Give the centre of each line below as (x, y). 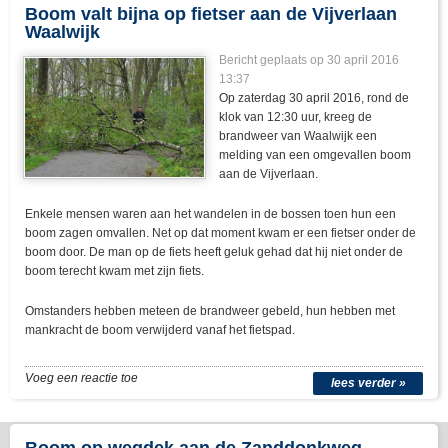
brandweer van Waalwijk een (298, 136)
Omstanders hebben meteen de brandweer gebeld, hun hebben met (210, 311)
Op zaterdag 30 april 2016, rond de (314, 98)
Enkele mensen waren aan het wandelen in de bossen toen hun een (210, 214)
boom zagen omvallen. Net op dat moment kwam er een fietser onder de (220, 233)
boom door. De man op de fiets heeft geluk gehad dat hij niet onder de (214, 252)
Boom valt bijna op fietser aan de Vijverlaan (211, 14)
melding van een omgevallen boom (315, 155)
